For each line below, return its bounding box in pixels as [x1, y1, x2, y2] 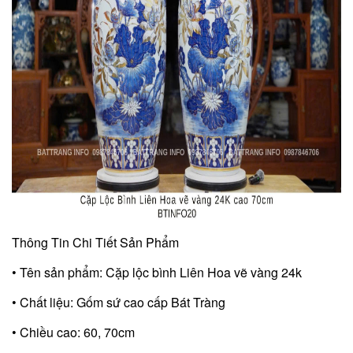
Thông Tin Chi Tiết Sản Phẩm [12, 232, 179, 251]
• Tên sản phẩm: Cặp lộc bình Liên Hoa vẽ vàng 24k [12, 262, 302, 281]
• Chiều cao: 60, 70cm [12, 322, 135, 341]
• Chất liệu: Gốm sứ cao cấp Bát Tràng [12, 292, 225, 311]
